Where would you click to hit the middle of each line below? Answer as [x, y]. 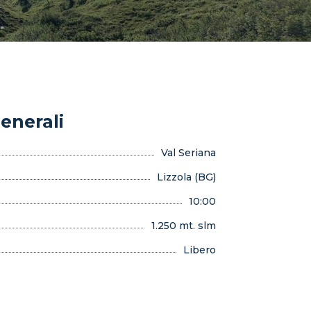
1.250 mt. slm [184, 226]
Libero [200, 250]
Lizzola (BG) [186, 177]
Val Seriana [188, 153]
